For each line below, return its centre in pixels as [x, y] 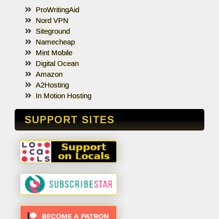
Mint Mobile [54, 53]
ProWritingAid [57, 10]
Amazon [49, 74]
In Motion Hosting [63, 96]
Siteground [53, 31]
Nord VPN [52, 21]
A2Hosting [52, 85]
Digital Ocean [57, 64]
